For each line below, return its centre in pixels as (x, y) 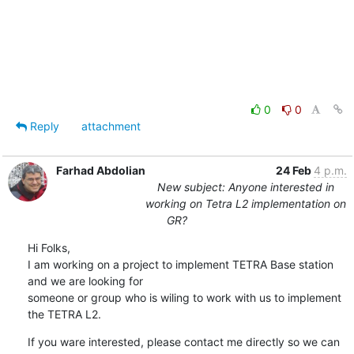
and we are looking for (87, 281)
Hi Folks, (49, 247)
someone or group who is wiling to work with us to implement (184, 297)
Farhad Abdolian (100, 170)
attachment (111, 126)
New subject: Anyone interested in (246, 186)
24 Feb (294, 170)
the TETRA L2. (64, 314)
